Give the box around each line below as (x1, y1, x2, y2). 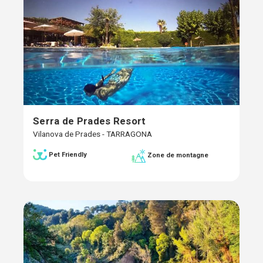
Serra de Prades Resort (33, 115, 146, 127)
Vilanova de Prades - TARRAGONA (33, 129, 152, 139)
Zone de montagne (147, 151, 208, 160)
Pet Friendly (49, 150, 87, 159)
